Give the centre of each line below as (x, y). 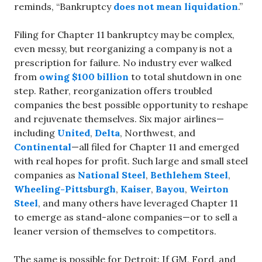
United (74, 132)
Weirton (209, 189)
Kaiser (136, 189)
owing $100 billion (84, 76)
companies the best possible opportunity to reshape (131, 104)
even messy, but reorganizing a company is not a (123, 48)
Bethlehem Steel (189, 175)
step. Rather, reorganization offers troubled (113, 90)
